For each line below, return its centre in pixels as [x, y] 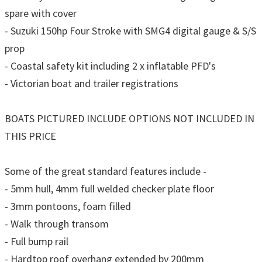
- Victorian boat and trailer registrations [92, 83]
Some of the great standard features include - [106, 171]
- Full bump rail [37, 241]
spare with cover [41, 13]
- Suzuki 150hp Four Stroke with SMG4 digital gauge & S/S [130, 30]
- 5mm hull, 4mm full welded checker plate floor [109, 188]
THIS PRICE [30, 136]
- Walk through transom [57, 223]
